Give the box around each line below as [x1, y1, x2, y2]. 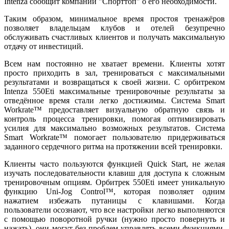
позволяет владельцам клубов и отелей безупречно [4, 23, 225, 32]
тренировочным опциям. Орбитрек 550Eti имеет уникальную [4, 177, 225, 187]
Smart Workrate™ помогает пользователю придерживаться [4, 132, 225, 142]
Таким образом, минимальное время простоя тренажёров [4, 14, 225, 23]
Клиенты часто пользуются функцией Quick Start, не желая [4, 159, 225, 168]
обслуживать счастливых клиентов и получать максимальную [4, 32, 225, 41]
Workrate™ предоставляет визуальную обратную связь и [4, 105, 225, 114]
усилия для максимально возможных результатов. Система [4, 123, 225, 132]
